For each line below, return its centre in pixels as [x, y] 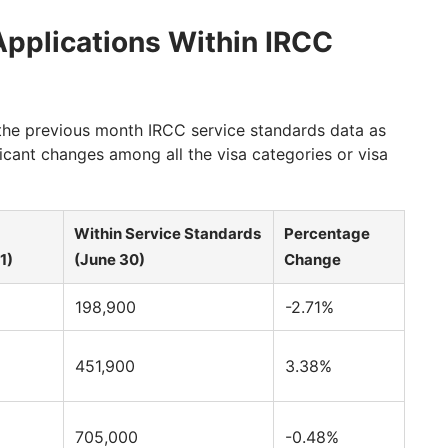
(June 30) [109, 260]
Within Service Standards [167, 234]
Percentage [327, 234]
